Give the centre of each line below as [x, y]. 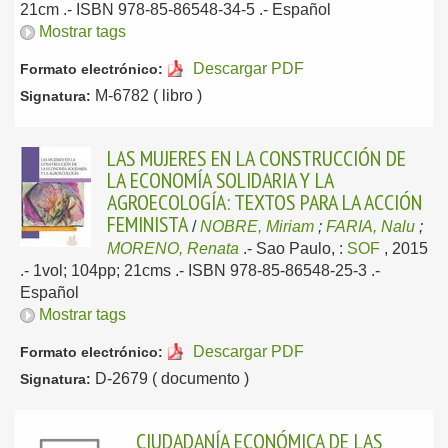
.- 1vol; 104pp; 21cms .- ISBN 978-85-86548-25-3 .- [200, 270]
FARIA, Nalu [370, 226]
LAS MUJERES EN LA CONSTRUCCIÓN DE [256, 158]
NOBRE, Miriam [257, 226]
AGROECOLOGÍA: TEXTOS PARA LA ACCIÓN [264, 202]
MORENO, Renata [173, 248]
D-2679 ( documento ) [170, 378]
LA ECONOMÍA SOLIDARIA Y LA [220, 180]
